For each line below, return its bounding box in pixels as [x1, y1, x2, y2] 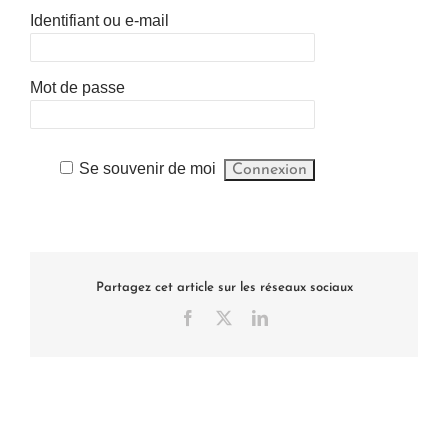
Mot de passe [30, 78, 125, 96]
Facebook [195, 308, 257, 325]
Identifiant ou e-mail [30, 11, 169, 29]
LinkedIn [267, 308, 325, 325]
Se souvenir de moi [79, 159, 217, 177]
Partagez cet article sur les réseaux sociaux [95, 281, 353, 295]
